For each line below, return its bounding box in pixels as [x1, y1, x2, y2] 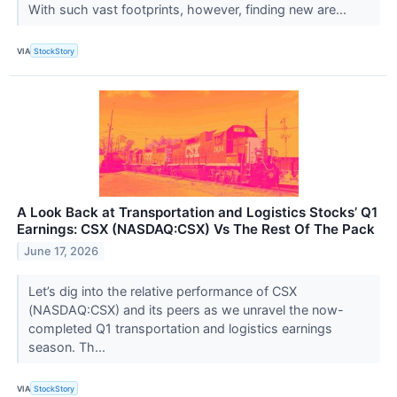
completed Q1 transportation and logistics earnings [27, 321, 332, 337]
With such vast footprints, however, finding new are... [27, 2, 350, 18]
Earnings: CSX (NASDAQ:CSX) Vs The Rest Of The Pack [17, 221, 375, 238]
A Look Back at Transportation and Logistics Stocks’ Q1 [17, 204, 378, 222]
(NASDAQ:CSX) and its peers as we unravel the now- [27, 302, 344, 318]
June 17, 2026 [24, 245, 99, 259]
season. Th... [27, 339, 109, 355]
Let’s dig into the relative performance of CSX [27, 284, 297, 300]
